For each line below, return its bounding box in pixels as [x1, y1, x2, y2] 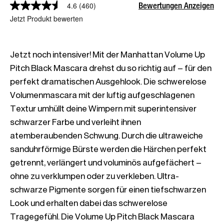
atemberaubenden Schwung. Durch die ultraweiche [10, 130, 203, 140]
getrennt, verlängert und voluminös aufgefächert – [10, 157, 201, 167]
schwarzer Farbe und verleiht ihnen [10, 116, 141, 127]
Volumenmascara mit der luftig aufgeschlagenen [10, 89, 194, 100]
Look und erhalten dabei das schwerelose [10, 197, 167, 208]
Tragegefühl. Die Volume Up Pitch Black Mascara [10, 211, 194, 221]
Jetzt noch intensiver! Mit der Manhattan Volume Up [10, 49, 205, 59]
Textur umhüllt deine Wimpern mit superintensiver [10, 103, 196, 113]
